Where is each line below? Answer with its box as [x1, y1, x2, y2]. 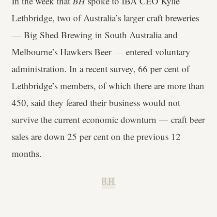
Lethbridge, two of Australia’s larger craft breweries [12, 12, 199, 24]
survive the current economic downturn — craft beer [12, 113, 205, 126]
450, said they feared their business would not [12, 96, 180, 109]
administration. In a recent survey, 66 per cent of [12, 62, 189, 75]
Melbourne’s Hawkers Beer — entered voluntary [12, 46, 190, 58]
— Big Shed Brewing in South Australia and [12, 29, 178, 41]
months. [12, 147, 42, 160]
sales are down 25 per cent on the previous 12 [12, 130, 181, 143]
